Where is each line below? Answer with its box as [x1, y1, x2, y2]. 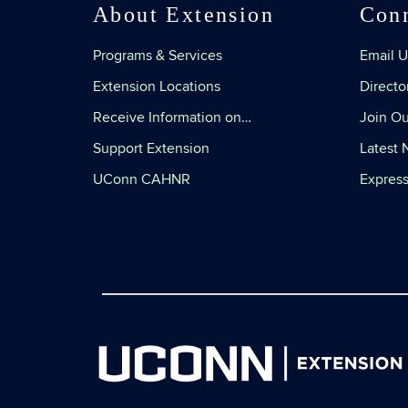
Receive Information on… [93, 108, 251, 127]
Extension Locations [93, 77, 220, 96]
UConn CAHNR [93, 170, 190, 189]
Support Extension [93, 139, 209, 158]
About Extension [93, 3, 274, 26]
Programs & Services [93, 46, 222, 65]
